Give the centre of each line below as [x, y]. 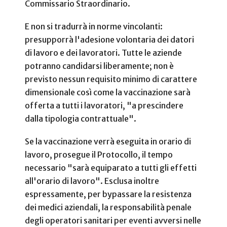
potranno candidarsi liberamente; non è [99, 66]
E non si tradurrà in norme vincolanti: [94, 26]
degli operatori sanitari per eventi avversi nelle [113, 220]
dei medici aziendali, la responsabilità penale [108, 207]
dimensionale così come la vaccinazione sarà [108, 92]
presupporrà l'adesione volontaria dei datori [109, 39]
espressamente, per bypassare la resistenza [108, 194]
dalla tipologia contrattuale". [81, 118]
